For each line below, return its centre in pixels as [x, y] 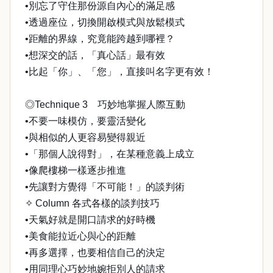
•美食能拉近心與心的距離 [80, 236]
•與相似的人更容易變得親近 [85, 137]
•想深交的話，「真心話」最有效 [95, 55]
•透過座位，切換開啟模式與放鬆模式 [105, 22]
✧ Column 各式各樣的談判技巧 [92, 203]
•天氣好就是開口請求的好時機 [90, 220]
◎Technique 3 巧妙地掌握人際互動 [105, 105]
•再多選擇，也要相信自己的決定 [95, 253]
